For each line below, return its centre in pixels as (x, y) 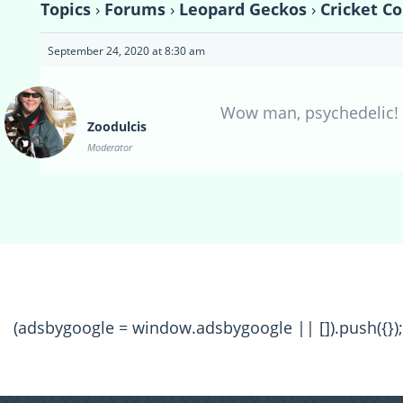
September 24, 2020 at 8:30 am (126, 51)
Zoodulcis (117, 127)
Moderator (110, 148)
